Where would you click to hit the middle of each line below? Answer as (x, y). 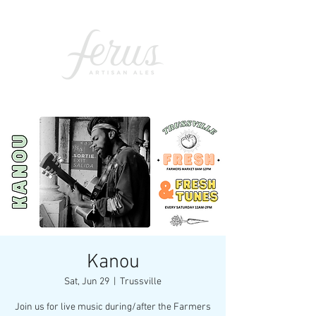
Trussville (141, 282)
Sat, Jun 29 (87, 282)
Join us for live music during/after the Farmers (113, 307)
